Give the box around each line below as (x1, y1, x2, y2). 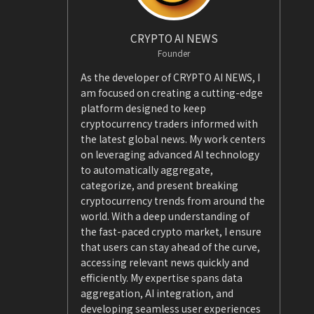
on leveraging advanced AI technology (81, 146, 259, 161)
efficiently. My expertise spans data (81, 270, 243, 285)
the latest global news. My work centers (81, 131, 266, 146)
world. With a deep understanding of (81, 208, 250, 223)
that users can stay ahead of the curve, (81, 239, 260, 254)
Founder (158, 46, 190, 59)
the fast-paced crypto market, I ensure (81, 224, 261, 238)
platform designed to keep (81, 100, 206, 115)
